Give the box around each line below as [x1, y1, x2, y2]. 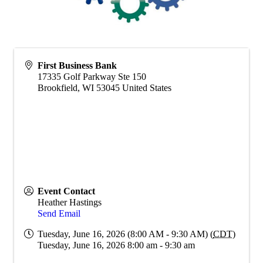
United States [122, 82, 171, 93]
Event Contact [38, 186, 95, 196]
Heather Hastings [38, 197, 102, 207]
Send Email [38, 208, 80, 218]
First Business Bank [38, 60, 117, 70]
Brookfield [38, 82, 77, 93]
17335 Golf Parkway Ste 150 [38, 71, 146, 82]
